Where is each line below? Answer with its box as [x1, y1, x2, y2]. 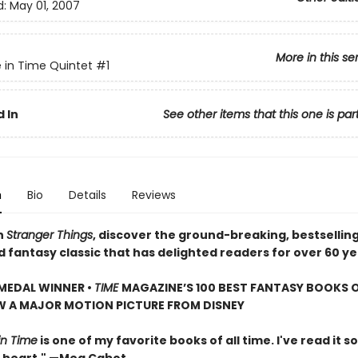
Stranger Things [6, 227, 93, 243]
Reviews [131, 187, 176, 203]
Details [68, 187, 106, 203]
